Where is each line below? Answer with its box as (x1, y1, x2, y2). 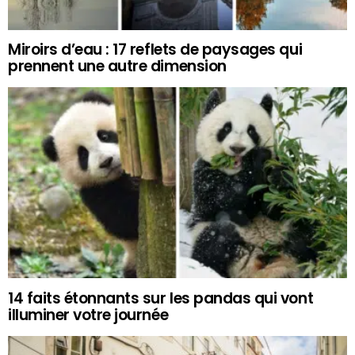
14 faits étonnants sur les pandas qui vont (8, 287, 314, 309)
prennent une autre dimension (8, 55, 227, 78)
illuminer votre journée (8, 303, 169, 326)
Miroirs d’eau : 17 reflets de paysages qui (8, 39, 303, 61)
